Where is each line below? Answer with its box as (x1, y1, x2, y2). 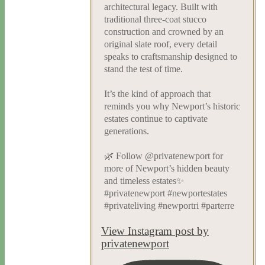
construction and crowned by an (104, 27, 224, 37)
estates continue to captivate (104, 114, 208, 124)
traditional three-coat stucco (104, 14, 206, 25)
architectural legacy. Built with (104, 2, 218, 12)
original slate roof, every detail (104, 39, 217, 50)
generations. (104, 126, 149, 137)
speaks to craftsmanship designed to (104, 51, 237, 62)
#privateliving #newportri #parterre (104, 201, 234, 211)
